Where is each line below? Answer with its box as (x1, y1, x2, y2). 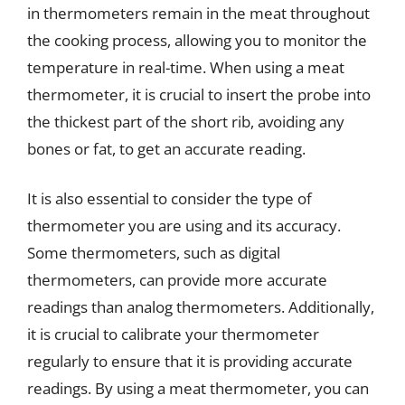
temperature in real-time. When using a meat (27, 56, 344, 78)
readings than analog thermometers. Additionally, (27, 297, 374, 317)
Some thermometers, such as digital (27, 242, 280, 263)
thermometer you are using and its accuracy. (27, 215, 341, 236)
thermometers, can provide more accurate (27, 269, 327, 290)
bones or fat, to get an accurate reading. (27, 137, 306, 159)
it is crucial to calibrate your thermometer (27, 324, 319, 344)
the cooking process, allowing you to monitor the (27, 29, 367, 51)
